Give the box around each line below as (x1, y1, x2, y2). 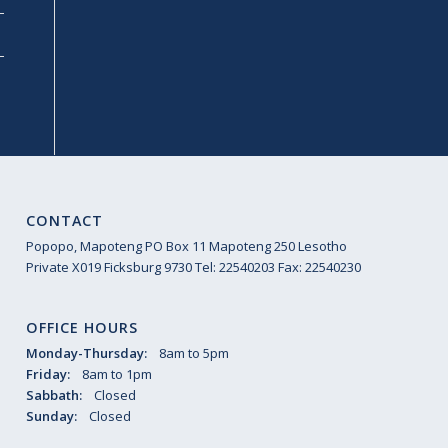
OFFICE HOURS (26, 317, 139, 337)
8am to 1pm (73, 364, 153, 383)
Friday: (26, 364, 74, 383)
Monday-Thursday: (26, 343, 151, 362)
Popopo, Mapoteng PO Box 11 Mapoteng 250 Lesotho (26, 236, 348, 255)
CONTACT (26, 210, 104, 230)
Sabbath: (26, 385, 86, 404)
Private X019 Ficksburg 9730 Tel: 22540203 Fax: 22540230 (26, 257, 362, 276)
